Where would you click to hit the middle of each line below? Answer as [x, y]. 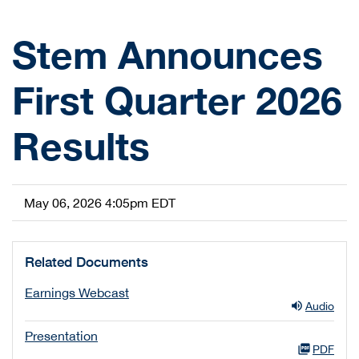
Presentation [61, 336]
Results [81, 145]
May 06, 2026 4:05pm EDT [100, 203]
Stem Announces [167, 54]
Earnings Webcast [77, 292]
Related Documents [87, 262]
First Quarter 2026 [177, 100]
